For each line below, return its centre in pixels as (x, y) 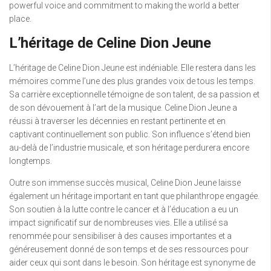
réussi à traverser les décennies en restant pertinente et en (117, 121)
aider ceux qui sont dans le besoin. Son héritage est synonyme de (132, 263)
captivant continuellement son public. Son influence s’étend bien (130, 135)
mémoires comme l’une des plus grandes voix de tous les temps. (132, 81)
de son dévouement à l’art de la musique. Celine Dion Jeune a (123, 108)
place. (20, 19)
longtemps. (31, 161)
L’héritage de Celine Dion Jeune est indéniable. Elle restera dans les (132, 68)
